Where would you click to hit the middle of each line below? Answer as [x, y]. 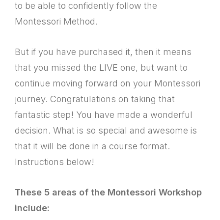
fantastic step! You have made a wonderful [104, 115]
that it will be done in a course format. [92, 146]
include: [32, 208]
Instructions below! [55, 162]
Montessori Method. [56, 21]
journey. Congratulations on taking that [95, 99]
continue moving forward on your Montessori [108, 83]
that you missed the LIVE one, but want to [101, 68]
